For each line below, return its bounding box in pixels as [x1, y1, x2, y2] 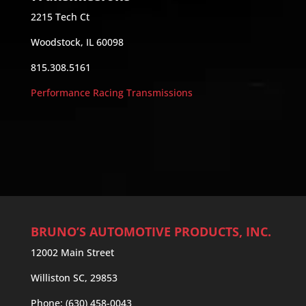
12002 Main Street [30, 245, 114, 259]
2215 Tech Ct [30, 10, 89, 23]
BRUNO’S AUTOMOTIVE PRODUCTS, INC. [30, 223, 271, 240]
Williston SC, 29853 [30, 270, 117, 284]
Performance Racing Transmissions [30, 85, 193, 99]
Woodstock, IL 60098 [30, 35, 124, 48]
